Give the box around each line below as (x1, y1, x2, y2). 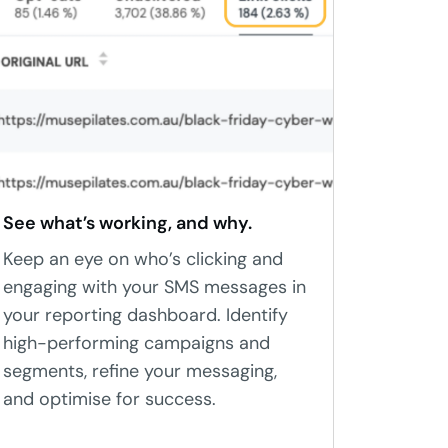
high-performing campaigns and (3, 331, 270, 355)
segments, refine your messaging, (3, 359, 277, 383)
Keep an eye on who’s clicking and (3, 247, 283, 271)
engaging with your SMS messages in (3, 275, 306, 299)
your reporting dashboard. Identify (3, 303, 288, 327)
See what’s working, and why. (3, 211, 252, 235)
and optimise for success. (3, 387, 216, 411)
